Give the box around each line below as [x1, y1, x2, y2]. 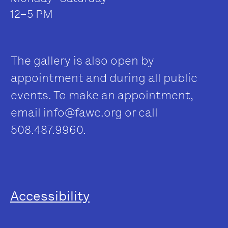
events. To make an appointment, [11, 88, 193, 103]
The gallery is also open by [11, 53, 154, 68]
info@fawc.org [43, 105, 122, 120]
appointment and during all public [11, 71, 197, 85]
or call [122, 105, 158, 120]
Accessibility [10, 188, 90, 205]
